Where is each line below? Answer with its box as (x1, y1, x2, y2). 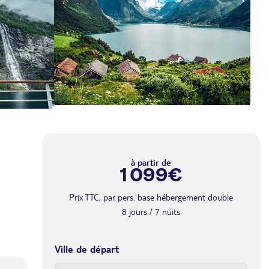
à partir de (131, 157, 171, 168)
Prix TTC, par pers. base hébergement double (69, 192, 233, 202)
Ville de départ (55, 243, 119, 255)
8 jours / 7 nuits (122, 206, 180, 217)
